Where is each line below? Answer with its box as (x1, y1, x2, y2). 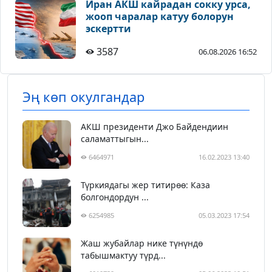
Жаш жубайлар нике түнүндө (81, 237, 203, 250)
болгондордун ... (81, 191, 149, 203)
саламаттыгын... (81, 133, 149, 145)
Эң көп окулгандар (22, 88, 144, 106)
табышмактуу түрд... (81, 250, 166, 262)
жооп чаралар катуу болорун (86, 10, 234, 24)
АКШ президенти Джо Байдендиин (81, 121, 228, 133)
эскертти (86, 22, 131, 36)
